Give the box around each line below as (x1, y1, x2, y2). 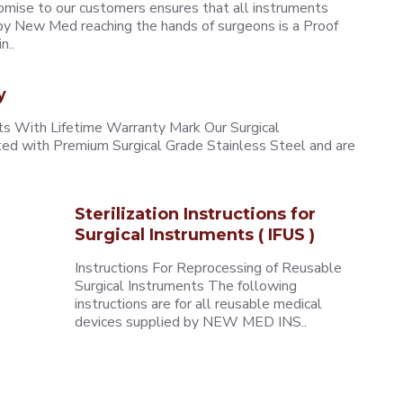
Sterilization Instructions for (75, 204, 317, 224)
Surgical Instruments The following (75, 276, 298, 296)
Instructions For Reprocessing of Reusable (75, 258, 343, 278)
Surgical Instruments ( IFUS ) (75, 225, 316, 245)
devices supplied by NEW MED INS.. (75, 312, 308, 332)
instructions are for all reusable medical (75, 294, 323, 314)
